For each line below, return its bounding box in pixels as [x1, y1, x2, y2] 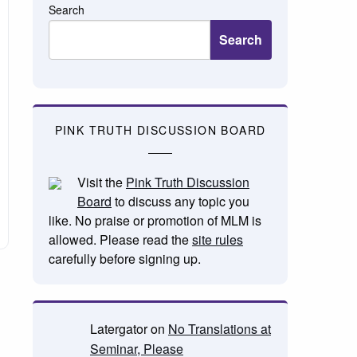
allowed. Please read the [48, 230, 192, 249]
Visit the [76, 173, 126, 191]
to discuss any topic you [111, 192, 249, 210]
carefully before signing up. [48, 249, 201, 268]
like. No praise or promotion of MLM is [48, 211, 261, 229]
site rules [191, 230, 243, 249]
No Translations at [167, 320, 271, 338]
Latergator [89, 320, 147, 338]
